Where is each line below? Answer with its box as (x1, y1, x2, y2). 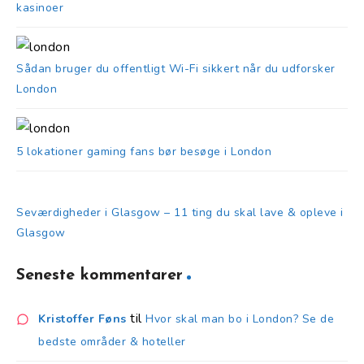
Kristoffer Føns (38, 311, 127, 327)
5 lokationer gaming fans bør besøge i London (16, 144, 271, 160)
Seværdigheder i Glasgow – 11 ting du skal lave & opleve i (16, 205, 344, 221)
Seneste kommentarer (16, 267, 183, 284)
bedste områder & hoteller (38, 334, 186, 350)
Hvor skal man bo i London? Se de (145, 311, 334, 327)
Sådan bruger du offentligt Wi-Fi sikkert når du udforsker (16, 61, 336, 77)
